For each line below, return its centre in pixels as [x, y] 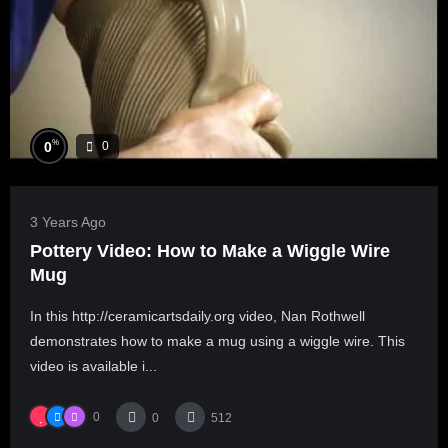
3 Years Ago [68, 221]
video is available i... [93, 365]
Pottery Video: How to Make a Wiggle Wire [210, 250]
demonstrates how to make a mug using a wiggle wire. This [217, 340]
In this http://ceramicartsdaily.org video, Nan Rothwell [197, 315]
